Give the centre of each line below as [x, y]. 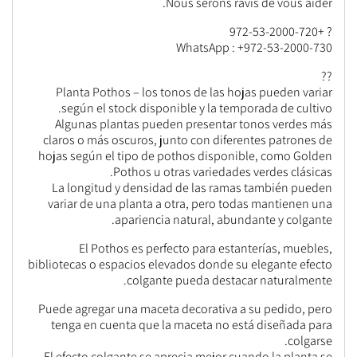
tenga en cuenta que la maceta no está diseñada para [192, 325]
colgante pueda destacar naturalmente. [229, 280]
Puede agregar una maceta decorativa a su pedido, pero [185, 309]
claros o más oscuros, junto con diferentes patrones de [188, 140]
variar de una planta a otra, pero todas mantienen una [190, 204]
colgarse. [310, 341]
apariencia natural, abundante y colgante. [224, 220]
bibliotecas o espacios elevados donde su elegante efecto [180, 264]
